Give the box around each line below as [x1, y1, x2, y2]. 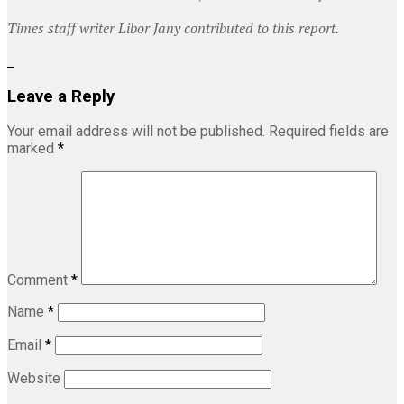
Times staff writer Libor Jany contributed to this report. [7, 17, 339, 38]
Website [7, 370, 60, 388]
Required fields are [269, 123, 389, 141]
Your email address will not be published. [7, 123, 265, 141]
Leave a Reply [7, 86, 115, 106]
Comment [7, 271, 71, 289]
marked [7, 140, 58, 158]
